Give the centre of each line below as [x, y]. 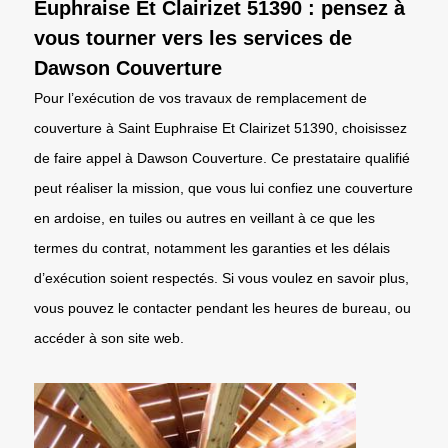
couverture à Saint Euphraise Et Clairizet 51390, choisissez [220, 127]
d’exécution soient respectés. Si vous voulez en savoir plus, [221, 277]
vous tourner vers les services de [193, 37]
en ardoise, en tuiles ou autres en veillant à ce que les [204, 217]
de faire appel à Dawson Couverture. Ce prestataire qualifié [222, 157]
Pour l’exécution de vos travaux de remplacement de [200, 97]
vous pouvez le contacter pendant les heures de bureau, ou [222, 307]
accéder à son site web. [109, 337]
